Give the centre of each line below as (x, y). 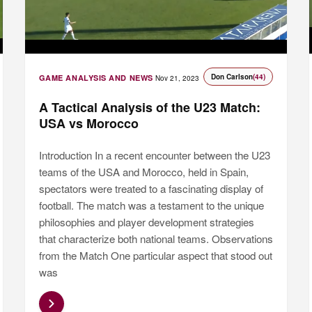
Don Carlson (232, 77)
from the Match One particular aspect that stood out (155, 256)
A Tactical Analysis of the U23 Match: (149, 108)
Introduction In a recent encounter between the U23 (154, 155)
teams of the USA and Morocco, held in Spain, (143, 172)
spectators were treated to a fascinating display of (151, 189)
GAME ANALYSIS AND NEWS (96, 78)
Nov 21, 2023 (177, 78)
